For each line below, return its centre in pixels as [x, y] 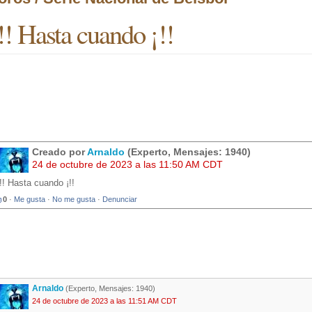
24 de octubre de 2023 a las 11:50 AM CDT [127, 165]
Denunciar [120, 200]
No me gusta [74, 200]
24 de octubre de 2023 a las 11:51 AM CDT [104, 301]
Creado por [60, 152]
